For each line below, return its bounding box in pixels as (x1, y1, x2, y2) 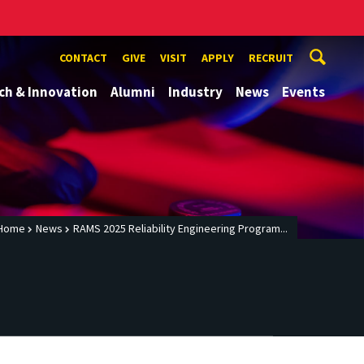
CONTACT (59, 50, 107, 65)
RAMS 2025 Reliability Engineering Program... (73, 221, 288, 236)
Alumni (110, 83, 155, 101)
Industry (168, 83, 223, 101)
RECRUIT (249, 50, 293, 65)
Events (282, 83, 325, 101)
